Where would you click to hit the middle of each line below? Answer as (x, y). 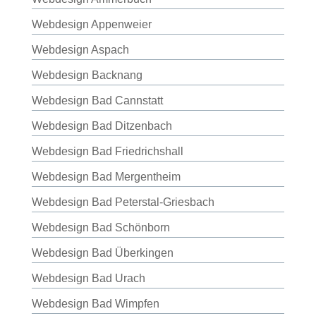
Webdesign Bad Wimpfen (95, 304)
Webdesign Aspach (80, 50)
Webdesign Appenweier (91, 24)
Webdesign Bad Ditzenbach (102, 126)
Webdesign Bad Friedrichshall (107, 151)
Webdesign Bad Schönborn (101, 227)
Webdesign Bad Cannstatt (97, 101)
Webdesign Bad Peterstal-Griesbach (123, 202)
